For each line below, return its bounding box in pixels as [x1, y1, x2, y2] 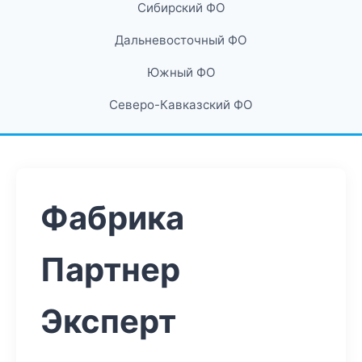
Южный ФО [146, 65, 216, 80]
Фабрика [40, 198, 184, 238]
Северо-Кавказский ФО [109, 97, 253, 112]
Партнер [40, 250, 180, 289]
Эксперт [40, 301, 176, 341]
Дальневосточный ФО [115, 32, 247, 48]
